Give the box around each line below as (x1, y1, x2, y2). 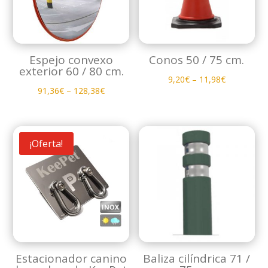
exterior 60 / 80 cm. (19, 63, 124, 80)
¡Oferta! (30, 137, 63, 151)
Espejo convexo (29, 52, 114, 68)
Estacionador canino (16, 251, 127, 267)
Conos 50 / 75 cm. (149, 52, 245, 68)
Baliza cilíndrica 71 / (143, 251, 251, 267)
